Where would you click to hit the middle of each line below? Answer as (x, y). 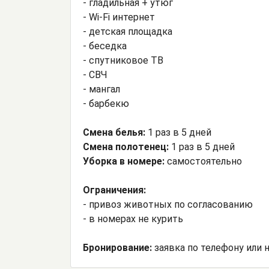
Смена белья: (115, 133)
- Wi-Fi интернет (119, 17)
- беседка (105, 46)
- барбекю (106, 104)
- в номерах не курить (133, 219)
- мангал (101, 89)
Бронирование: (119, 248)
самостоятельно (204, 162)
